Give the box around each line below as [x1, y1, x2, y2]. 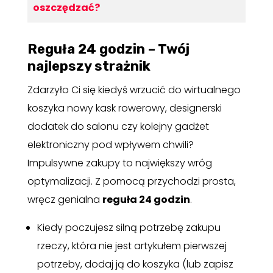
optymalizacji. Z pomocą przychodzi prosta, [27, 174, 236, 188]
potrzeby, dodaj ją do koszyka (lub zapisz [37, 257, 233, 271]
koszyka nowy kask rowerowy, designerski [27, 101, 222, 115]
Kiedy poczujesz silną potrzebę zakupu [37, 220, 221, 235]
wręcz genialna [27, 192, 102, 207]
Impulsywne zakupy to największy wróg [27, 155, 212, 170]
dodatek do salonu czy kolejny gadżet [27, 119, 209, 133]
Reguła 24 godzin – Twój [27, 40, 190, 57]
